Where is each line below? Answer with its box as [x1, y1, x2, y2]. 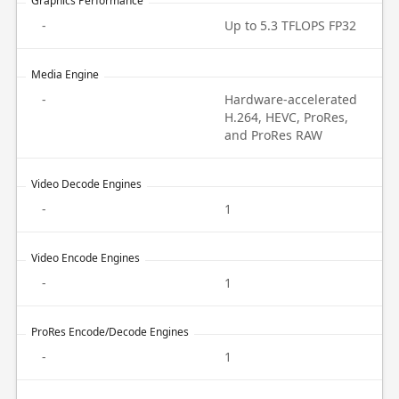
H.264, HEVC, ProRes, [224, 109, 348, 126]
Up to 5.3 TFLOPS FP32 [224, 17, 356, 34]
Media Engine [30, 67, 99, 82]
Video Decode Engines [30, 176, 142, 191]
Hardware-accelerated [224, 91, 357, 108]
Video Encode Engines [30, 250, 140, 265]
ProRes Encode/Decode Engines [30, 324, 189, 339]
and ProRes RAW [224, 126, 322, 143]
